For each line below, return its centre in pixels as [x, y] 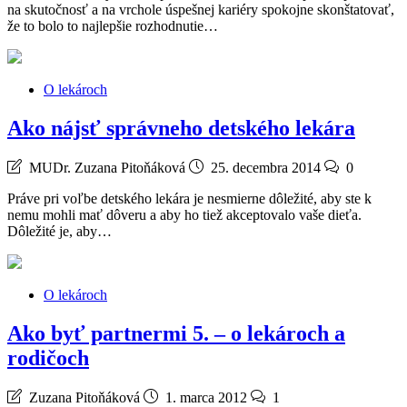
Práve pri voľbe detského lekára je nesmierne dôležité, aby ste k [189, 198]
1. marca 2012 [206, 397]
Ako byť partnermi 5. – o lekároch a [176, 333]
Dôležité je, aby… [60, 231]
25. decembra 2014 [266, 167]
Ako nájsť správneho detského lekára [181, 128]
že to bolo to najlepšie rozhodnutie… [113, 25]
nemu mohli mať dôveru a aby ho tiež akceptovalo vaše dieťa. [184, 214]
